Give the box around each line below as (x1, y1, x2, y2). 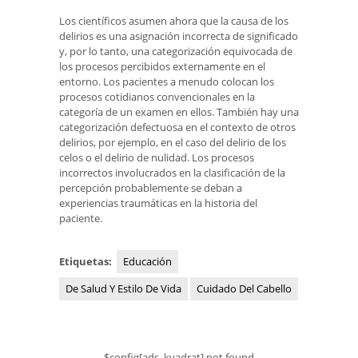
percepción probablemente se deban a (59, 181, 242, 196)
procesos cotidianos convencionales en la (59, 89, 255, 105)
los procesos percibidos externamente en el (59, 59, 265, 74)
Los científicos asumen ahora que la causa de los (59, 14, 288, 29)
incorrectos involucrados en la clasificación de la (59, 165, 285, 181)
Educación (123, 254, 172, 269)
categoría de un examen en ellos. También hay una (59, 105, 299, 120)
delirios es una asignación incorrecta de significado (59, 29, 298, 44)
